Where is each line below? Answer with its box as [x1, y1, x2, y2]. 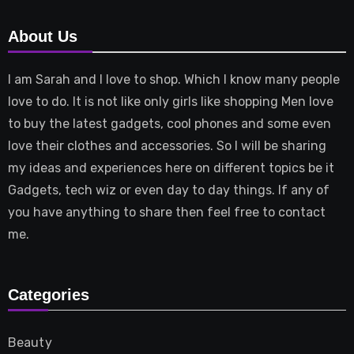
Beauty [7, 334, 52, 350]
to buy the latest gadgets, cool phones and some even [7, 116, 331, 132]
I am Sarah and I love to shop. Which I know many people [7, 72, 340, 88]
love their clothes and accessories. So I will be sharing [7, 138, 326, 154]
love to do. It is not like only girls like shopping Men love [7, 94, 333, 110]
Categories [7, 285, 89, 303]
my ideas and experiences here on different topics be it [7, 160, 334, 176]
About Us [7, 28, 77, 46]
